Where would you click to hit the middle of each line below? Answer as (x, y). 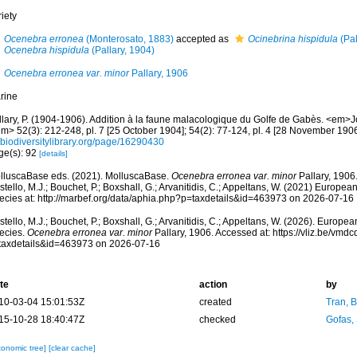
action (213, 284)
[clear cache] (72, 348)
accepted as (202, 39)
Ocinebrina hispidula (292, 39)
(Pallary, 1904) (122, 50)
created (215, 302)
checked (217, 320)
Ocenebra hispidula (46, 50)
